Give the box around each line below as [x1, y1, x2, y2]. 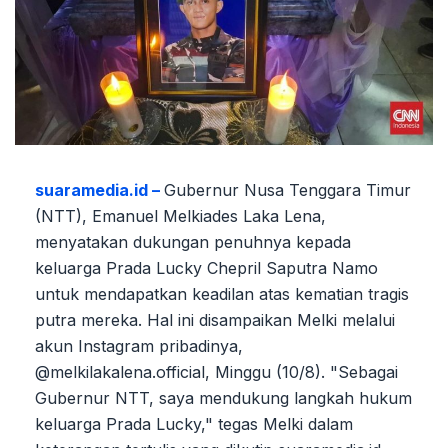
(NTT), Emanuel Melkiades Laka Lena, [35, 206, 326, 227]
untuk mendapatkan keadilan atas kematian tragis [35, 284, 409, 305]
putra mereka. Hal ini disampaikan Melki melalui [35, 310, 395, 331]
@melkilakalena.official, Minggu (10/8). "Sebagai [35, 362, 398, 383]
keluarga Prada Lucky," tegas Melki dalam [35, 414, 353, 435]
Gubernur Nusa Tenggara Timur [164, 180, 411, 201]
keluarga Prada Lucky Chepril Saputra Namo [35, 258, 378, 279]
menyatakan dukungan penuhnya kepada [35, 232, 351, 253]
